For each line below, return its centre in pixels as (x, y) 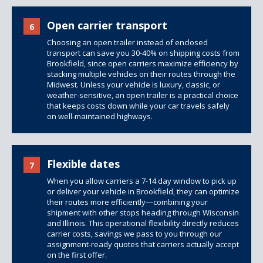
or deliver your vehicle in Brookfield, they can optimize (143, 191)
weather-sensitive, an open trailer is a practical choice (143, 95)
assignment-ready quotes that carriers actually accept (143, 244)
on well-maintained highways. (100, 116)
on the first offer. (77, 255)
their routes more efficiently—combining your (127, 202)
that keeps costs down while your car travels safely (138, 106)
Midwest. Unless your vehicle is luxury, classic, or (134, 85)
